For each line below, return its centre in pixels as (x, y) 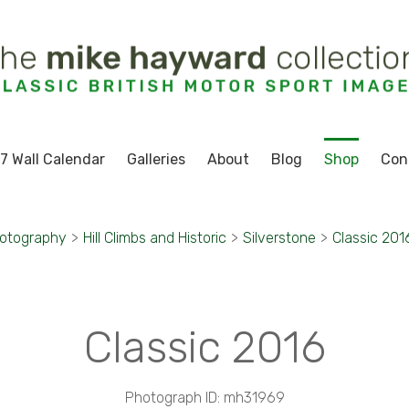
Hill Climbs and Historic (154, 238)
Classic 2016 (204, 347)
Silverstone (279, 238)
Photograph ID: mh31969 (204, 398)
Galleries (156, 159)
